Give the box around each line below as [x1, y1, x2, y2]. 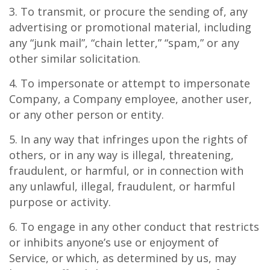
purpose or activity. [9, 195, 111, 209]
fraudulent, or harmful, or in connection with [9, 163, 243, 178]
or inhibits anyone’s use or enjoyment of [9, 235, 219, 250]
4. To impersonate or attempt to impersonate [9, 76, 250, 90]
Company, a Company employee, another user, [9, 92, 252, 106]
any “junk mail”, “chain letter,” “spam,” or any [9, 36, 239, 50]
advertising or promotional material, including [9, 20, 251, 34]
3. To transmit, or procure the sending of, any [9, 4, 248, 19]
